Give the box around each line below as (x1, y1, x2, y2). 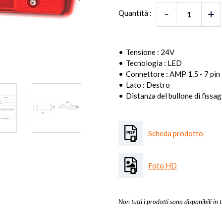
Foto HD (148, 161, 177, 170)
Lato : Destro (126, 80, 170, 89)
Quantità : (118, 8, 152, 17)
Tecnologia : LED (126, 58, 182, 67)
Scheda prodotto (148, 129, 203, 138)
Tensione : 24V (126, 48, 174, 56)
